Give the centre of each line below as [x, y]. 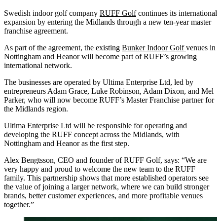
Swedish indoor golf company [52, 13]
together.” [19, 204]
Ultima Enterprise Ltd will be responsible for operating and [95, 125]
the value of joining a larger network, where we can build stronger [107, 186]
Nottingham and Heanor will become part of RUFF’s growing [100, 56]
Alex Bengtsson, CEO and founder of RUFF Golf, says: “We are [105, 160]
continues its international [177, 13]
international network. [38, 65]
